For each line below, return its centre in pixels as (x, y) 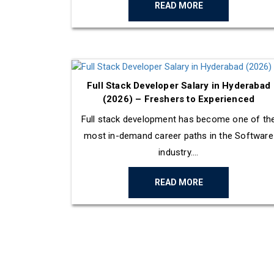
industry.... (179, 153)
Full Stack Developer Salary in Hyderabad (179, 86)
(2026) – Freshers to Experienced (179, 99)
